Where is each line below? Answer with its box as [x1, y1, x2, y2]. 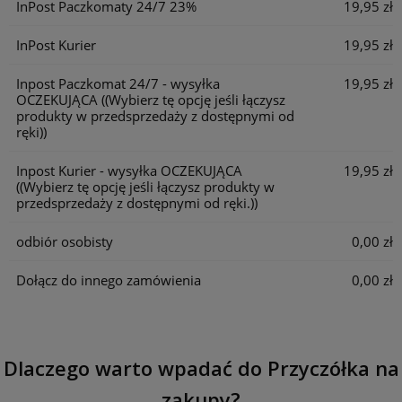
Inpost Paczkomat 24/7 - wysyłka [15, 74, 220, 92]
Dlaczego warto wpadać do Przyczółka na [3, 354, 399, 381]
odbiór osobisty [15, 232, 113, 250]
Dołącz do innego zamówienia [15, 270, 201, 289]
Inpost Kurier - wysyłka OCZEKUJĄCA [15, 161, 242, 179]
